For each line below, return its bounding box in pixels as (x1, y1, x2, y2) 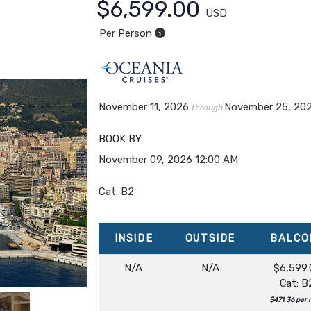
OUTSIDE (185, 233, 235, 244)
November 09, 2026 (99, 153, 193, 166)
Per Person (99, 27, 152, 40)
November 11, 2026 (99, 101, 190, 113)
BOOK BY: (99, 133, 144, 145)
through (189, 103, 225, 112)
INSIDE (114, 233, 153, 244)
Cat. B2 (99, 185, 135, 198)
